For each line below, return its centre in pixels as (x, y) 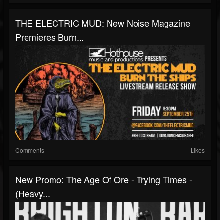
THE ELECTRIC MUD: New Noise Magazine (103, 23)
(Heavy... (33, 193)
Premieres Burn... (50, 37)
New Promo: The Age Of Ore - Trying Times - (104, 179)
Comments (30, 150)
